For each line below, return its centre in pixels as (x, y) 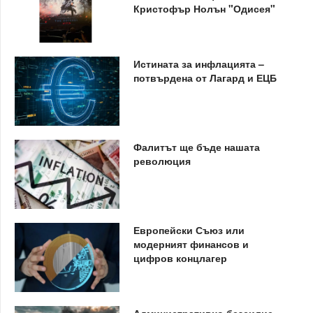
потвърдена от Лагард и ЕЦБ (205, 77)
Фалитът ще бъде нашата (196, 146)
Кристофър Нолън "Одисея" (204, 8)
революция (162, 160)
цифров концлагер (180, 257)
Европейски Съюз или (189, 230)
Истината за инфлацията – (198, 63)
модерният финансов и (191, 243)
